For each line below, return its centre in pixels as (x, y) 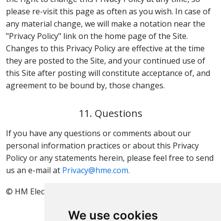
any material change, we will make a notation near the (106, 23)
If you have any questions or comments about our (98, 133)
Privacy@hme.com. (96, 170)
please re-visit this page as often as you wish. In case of (108, 11)
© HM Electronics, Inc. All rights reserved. (83, 191)
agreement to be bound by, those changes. (85, 85)
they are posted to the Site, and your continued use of (106, 60)
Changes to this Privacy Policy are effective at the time (105, 48)
